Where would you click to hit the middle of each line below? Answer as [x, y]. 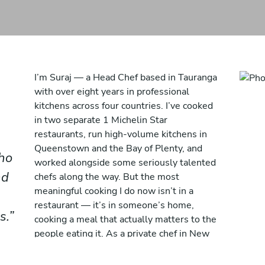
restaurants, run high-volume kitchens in [121, 134]
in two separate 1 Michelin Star [101, 120]
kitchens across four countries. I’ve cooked [124, 106]
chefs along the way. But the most [107, 177]
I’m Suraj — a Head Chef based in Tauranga [126, 77]
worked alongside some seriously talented [125, 163]
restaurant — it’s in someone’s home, [114, 205]
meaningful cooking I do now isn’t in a [114, 191]
